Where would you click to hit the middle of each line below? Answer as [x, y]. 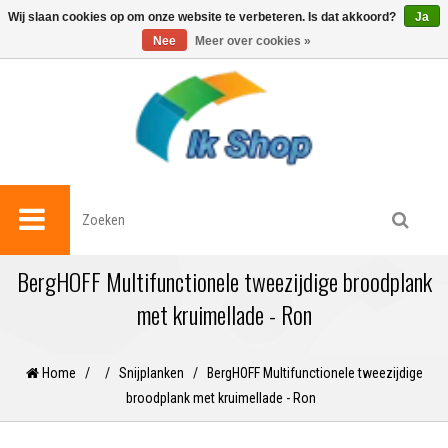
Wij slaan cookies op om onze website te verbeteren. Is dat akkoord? [203, 17]
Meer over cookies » [253, 41]
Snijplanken [151, 373]
